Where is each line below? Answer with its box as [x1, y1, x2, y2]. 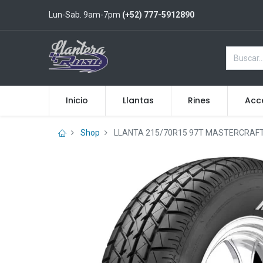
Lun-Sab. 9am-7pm [48, 10, 122, 19]
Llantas [122, 95, 154, 106]
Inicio [66, 95, 89, 106]
